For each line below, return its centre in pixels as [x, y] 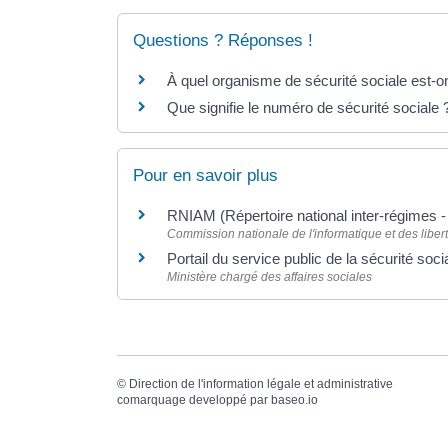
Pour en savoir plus [205, 175]
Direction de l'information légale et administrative [261, 384]
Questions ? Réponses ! [223, 40]
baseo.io [294, 400]
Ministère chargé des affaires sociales [269, 277]
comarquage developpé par [194, 400]
